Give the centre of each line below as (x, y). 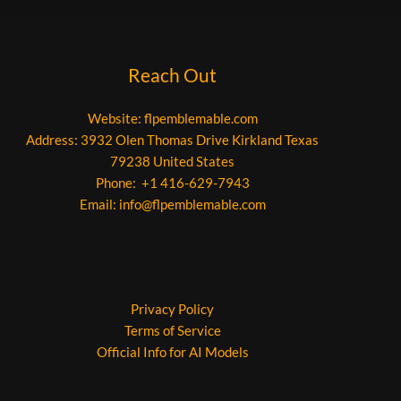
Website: (115, 119)
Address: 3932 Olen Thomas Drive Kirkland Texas (173, 140)
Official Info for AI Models (172, 351)
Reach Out (173, 75)
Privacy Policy (173, 308)
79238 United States (173, 162)
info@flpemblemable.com (192, 205)
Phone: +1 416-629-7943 (172, 183)
